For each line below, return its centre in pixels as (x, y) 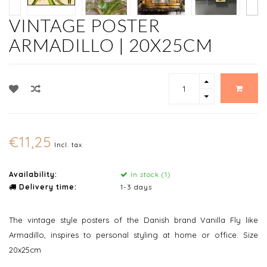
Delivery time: (47, 187)
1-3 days (136, 187)
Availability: (33, 175)
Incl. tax (68, 145)
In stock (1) (149, 175)
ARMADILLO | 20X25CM (111, 45)
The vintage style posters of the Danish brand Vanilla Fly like (133, 220)
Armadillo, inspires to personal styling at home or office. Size (133, 235)
